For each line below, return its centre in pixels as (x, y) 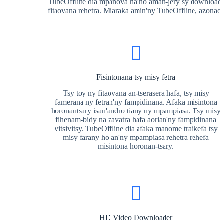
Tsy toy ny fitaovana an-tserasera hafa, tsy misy (136, 93)
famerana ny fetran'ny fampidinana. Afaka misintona (136, 102)
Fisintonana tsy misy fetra (136, 77)
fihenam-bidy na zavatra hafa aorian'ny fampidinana (136, 120)
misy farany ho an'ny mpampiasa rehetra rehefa (136, 137)
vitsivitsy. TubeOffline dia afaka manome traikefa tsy (136, 128)
